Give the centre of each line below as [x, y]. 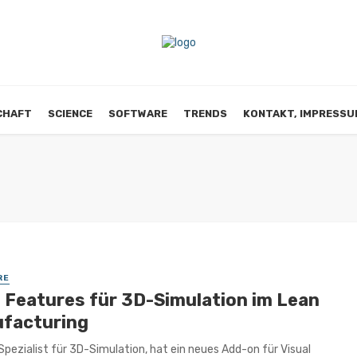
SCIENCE [70, 114]
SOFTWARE [138, 114]
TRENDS [205, 114]
